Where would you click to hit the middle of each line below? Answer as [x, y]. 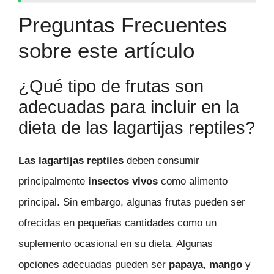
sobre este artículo [106, 51]
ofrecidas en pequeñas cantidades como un [117, 223]
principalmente [53, 182]
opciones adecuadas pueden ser [94, 265]
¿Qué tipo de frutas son [111, 87]
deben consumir [161, 161]
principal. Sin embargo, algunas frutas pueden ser [132, 202]
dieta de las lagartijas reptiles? [137, 128]
